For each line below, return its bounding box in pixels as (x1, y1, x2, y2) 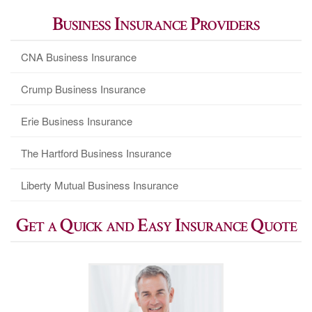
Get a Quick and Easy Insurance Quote (15, 212, 297, 239)
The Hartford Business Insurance (21, 146, 171, 161)
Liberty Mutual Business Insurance (21, 178, 178, 193)
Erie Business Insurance (21, 114, 132, 129)
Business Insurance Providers (52, 11, 260, 38)
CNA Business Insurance (21, 49, 136, 65)
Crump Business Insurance (21, 81, 146, 97)
